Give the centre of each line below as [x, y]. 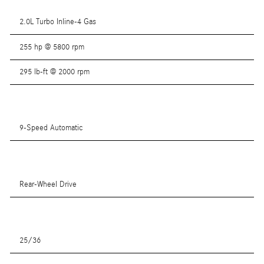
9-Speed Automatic [52, 128]
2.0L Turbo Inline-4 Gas [58, 22]
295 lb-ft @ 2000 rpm [55, 72]
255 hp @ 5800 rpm [52, 47]
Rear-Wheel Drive [48, 184]
